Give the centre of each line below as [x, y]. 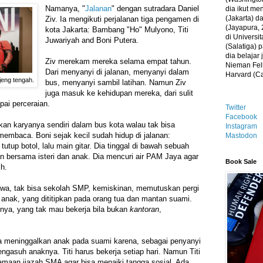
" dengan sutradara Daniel [156, 9]
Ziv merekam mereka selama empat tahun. [119, 62]
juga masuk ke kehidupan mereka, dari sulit [119, 93]
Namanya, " [65, 9]
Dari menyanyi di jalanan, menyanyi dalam [117, 72]
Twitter [236, 107]
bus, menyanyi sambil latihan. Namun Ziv [116, 83]
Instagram [241, 126]
